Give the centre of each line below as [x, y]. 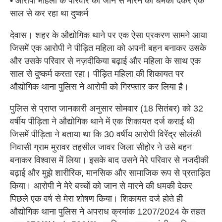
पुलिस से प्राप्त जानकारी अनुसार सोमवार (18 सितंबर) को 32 [107, 109]
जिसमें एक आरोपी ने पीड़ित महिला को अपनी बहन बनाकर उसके [108, 48]
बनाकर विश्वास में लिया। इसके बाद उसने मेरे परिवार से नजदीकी [109, 160]
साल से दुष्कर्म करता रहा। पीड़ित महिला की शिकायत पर [97, 74]
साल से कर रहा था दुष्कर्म [49, 14]
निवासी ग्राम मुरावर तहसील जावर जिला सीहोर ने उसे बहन [101, 147]
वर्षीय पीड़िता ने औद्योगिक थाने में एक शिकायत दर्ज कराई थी [102, 122]
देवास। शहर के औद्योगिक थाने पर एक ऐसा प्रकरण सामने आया [109, 35]
